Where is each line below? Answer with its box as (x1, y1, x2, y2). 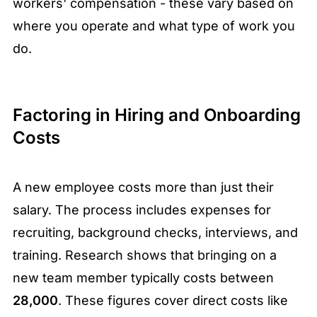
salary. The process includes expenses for (13, 202, 271, 218)
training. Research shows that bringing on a (13, 248, 277, 263)
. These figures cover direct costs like (58, 293, 288, 309)
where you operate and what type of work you (13, 18, 295, 34)
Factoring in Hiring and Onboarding (13, 105, 301, 126)
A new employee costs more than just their (13, 180, 274, 195)
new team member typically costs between (13, 270, 277, 286)
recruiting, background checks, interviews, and (13, 225, 298, 241)
